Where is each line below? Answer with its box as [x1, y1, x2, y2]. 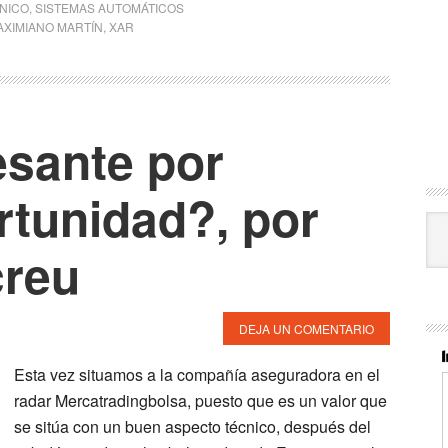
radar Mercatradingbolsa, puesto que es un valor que [14, 389, 387, 412]
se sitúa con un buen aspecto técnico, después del [14, 415, 371, 438]
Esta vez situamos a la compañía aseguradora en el [14, 363, 380, 386]
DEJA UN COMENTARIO [239, 320, 374, 337]
